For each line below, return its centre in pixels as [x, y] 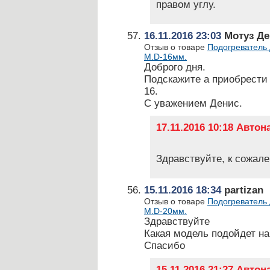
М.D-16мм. [165, 57]
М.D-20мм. [165, 211]
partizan [242, 190]
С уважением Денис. [193, 103]
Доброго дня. [175, 67]
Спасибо [165, 246]
